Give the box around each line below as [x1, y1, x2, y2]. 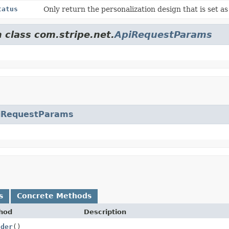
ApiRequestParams [114, 29, 212, 40]
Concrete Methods [17, 191, 91, 200]
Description [84, 208, 126, 216]
